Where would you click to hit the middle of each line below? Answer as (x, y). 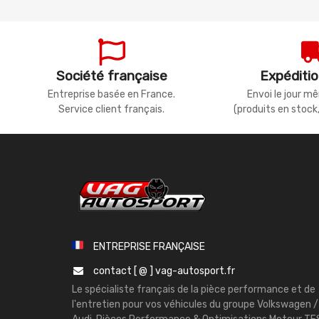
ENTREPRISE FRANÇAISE (149, 247)
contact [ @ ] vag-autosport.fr (164, 271)
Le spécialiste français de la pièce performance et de (194, 289)
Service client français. (111, 110)
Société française (111, 76)
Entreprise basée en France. (111, 95)
